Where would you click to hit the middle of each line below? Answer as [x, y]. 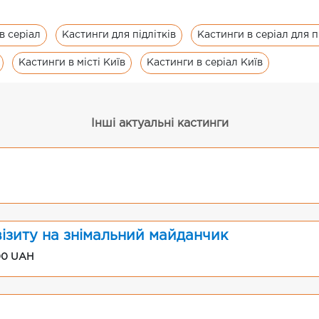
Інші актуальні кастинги [159, 124]
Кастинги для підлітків [119, 35]
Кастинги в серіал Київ [205, 63]
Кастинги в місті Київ [72, 63]
